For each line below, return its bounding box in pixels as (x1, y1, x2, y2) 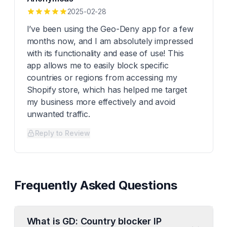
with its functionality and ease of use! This (26, 48, 184, 58)
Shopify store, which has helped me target (26, 85, 187, 95)
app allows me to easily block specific (26, 60, 169, 70)
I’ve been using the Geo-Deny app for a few (26, 24, 194, 34)
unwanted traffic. (26, 109, 90, 119)
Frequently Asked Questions (14, 178, 178, 193)
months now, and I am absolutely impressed (26, 36, 193, 46)
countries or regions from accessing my (26, 72, 177, 83)
